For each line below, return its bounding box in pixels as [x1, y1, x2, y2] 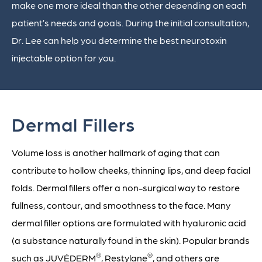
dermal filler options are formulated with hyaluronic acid [12, 216, 246, 229]
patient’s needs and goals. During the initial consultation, [12, 16, 249, 29]
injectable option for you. [12, 51, 116, 64]
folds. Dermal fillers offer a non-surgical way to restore [12, 181, 240, 194]
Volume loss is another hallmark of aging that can [12, 146, 220, 159]
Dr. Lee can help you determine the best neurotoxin [12, 34, 227, 47]
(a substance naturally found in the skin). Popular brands [12, 234, 250, 247]
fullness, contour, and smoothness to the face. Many [12, 199, 230, 212]
